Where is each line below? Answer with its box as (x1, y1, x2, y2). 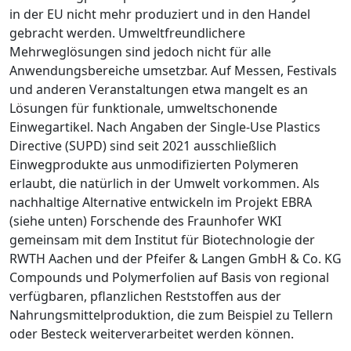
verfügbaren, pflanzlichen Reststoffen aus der (9, 287, 281, 305)
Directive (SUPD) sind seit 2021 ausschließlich (9, 136, 277, 154)
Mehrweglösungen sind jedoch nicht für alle (9, 42, 271, 60)
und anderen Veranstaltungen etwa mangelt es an (9, 80, 308, 98)
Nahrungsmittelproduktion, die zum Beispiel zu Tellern (9, 306, 333, 324)
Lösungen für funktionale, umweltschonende (9, 99, 277, 117)
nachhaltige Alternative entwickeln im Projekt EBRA (9, 193, 312, 211)
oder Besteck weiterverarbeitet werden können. (9, 324, 294, 342)
